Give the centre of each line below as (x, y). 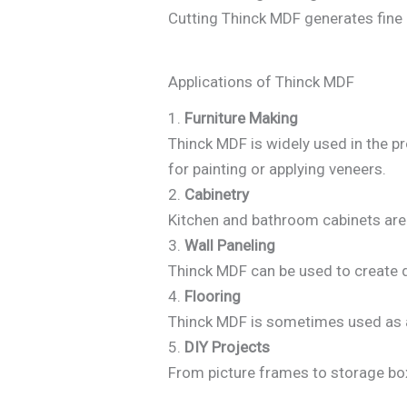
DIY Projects (228, 347)
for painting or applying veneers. (278, 169)
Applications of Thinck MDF (262, 82)
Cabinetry (217, 195)
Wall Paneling (230, 246)
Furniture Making (242, 119)
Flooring (213, 297)
